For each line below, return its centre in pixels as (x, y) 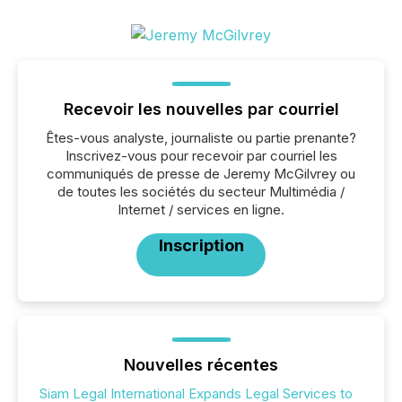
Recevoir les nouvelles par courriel (201, 109)
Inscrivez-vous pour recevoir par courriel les (201, 156)
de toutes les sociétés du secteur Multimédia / (201, 192)
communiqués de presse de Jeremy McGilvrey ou (201, 174)
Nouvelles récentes (201, 365)
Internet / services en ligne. (201, 210)
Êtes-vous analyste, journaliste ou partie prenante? (201, 138)
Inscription (201, 245)
